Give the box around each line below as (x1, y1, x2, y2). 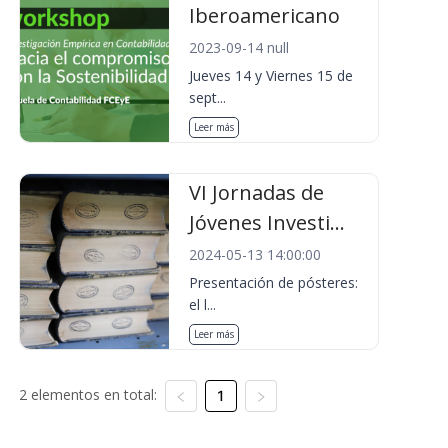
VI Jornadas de (189, 179, 325, 206)
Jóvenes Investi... (189, 209, 346, 236)
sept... (189, 88, 227, 107)
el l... (189, 295, 217, 314)
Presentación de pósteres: (189, 273, 359, 292)
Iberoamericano (189, 2, 341, 29)
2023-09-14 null (189, 38, 290, 57)
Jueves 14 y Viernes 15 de (189, 66, 354, 85)
